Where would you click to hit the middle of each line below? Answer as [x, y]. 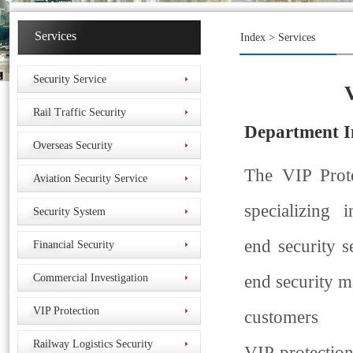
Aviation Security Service [90, 178]
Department [292, 132]
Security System [69, 212]
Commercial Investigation [91, 278]
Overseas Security [73, 145]
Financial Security [74, 245]
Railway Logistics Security [93, 344]
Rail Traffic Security [80, 112]
